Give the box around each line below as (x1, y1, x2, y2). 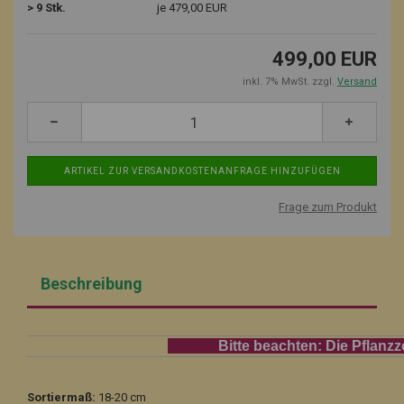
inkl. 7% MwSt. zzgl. (243, 76, 337, 87)
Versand (337, 76, 377, 87)
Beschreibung (41, 273, 142, 293)
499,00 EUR (272, 48, 377, 70)
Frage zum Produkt (279, 200, 377, 214)
